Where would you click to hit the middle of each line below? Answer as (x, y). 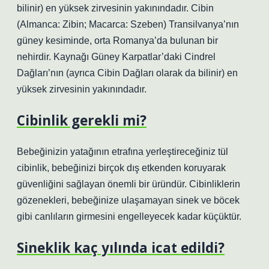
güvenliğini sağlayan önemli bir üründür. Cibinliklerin (128, 184)
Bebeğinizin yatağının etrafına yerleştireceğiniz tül (122, 152)
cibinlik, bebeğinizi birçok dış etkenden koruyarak (121, 168)
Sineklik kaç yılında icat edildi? (121, 248)
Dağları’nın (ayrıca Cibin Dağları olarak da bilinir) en (127, 73)
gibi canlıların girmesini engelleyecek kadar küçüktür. (129, 216)
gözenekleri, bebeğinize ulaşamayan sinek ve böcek (128, 200)
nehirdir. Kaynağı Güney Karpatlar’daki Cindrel (116, 57)
